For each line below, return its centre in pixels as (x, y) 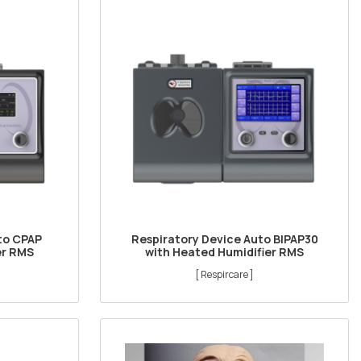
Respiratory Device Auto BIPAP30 (224, 239)
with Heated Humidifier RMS (225, 251)
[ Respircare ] (225, 274)
